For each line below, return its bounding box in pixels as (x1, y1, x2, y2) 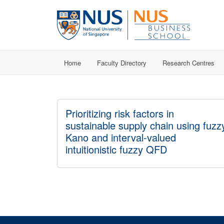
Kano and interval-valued (65, 130, 176, 144)
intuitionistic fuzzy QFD (65, 142, 167, 156)
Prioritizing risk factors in (65, 106, 174, 120)
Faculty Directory (97, 57, 146, 67)
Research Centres (162, 57, 214, 67)
